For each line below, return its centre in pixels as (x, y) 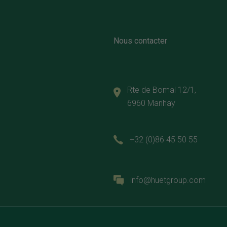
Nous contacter (140, 41)
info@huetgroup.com (168, 180)
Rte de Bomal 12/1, (162, 90)
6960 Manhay (151, 103)
